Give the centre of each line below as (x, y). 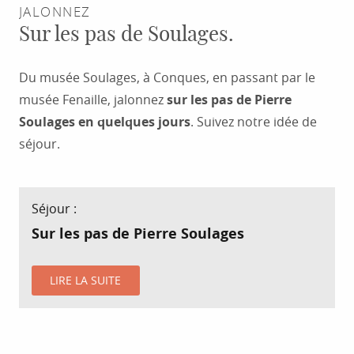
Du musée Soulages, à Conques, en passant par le (167, 77)
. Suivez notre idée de (254, 121)
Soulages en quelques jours (105, 121)
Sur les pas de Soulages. (126, 34)
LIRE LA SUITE (86, 280)
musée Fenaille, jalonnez (93, 99)
